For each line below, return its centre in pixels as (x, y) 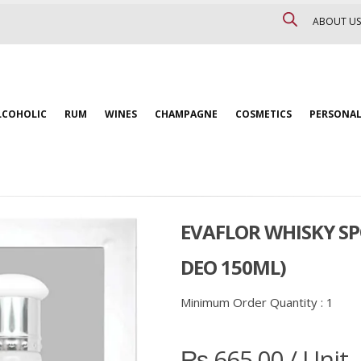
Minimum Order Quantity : (253, 302)
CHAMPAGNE (186, 114)
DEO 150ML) (233, 267)
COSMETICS (263, 114)
